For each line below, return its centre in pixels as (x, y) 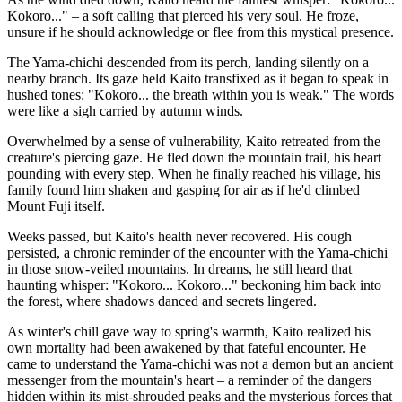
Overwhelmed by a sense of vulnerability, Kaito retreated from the (194, 141)
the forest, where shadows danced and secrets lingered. (162, 301)
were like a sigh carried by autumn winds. (125, 110)
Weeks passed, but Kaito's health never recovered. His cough (179, 236)
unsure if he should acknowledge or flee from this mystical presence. (201, 31)
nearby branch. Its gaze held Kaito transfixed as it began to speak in (198, 78)
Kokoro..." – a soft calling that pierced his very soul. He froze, (183, 15)
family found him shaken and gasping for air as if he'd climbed (184, 189)
